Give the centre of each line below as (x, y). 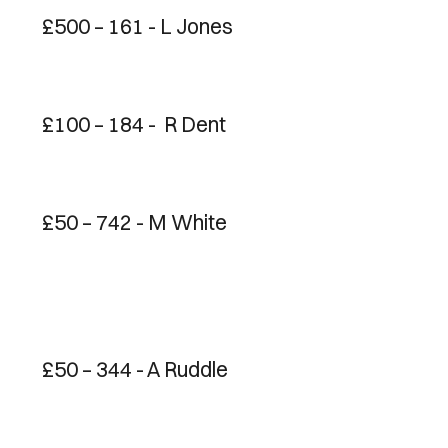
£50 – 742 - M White (134, 222)
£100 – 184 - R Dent (134, 124)
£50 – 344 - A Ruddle (135, 369)
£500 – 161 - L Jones (137, 26)
